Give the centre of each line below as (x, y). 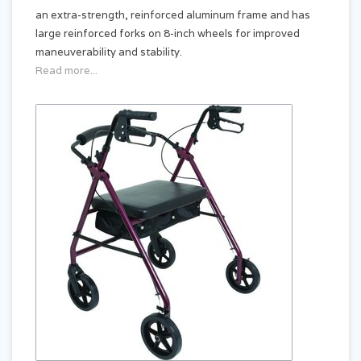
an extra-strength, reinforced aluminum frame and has (173, 15)
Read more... (66, 71)
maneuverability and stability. (109, 52)
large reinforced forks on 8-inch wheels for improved (168, 33)
